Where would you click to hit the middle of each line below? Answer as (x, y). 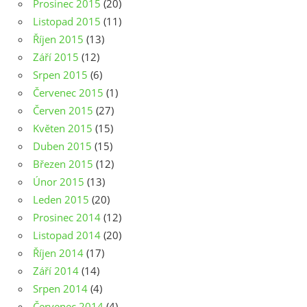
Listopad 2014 (67, 235)
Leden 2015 (61, 200)
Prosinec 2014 (67, 218)
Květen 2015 (63, 128)
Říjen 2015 (58, 39)
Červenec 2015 (68, 93)
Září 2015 (56, 57)
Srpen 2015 (60, 75)
